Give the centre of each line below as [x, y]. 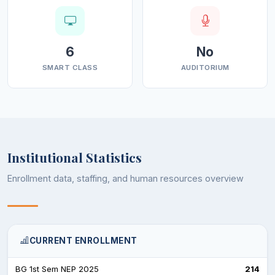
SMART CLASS [70, 67]
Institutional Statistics [75, 157]
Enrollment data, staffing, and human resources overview [126, 178]
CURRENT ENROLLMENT [83, 240]
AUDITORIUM [205, 67]
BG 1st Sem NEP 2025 [57, 269]
